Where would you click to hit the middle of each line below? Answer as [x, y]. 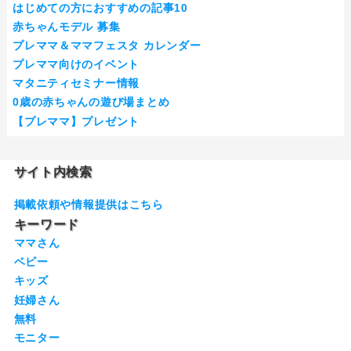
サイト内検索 [53, 172]
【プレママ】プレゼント [76, 121]
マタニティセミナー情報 [76, 83]
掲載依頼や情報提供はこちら [89, 205]
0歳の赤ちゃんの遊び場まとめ [91, 102]
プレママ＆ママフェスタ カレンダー [107, 45]
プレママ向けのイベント [76, 65]
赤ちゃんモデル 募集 [67, 26]
